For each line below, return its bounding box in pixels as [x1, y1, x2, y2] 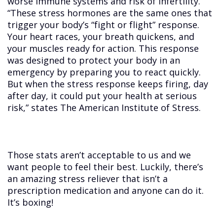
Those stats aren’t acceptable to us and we [7, 149, 191, 161]
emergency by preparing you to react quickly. [7, 66, 201, 78]
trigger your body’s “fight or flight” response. [7, 19, 200, 31]
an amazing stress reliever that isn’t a [7, 173, 168, 185]
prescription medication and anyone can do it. [7, 184, 204, 197]
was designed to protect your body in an [7, 54, 181, 67]
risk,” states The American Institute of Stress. [7, 102, 201, 114]
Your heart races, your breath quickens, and [7, 31, 195, 43]
